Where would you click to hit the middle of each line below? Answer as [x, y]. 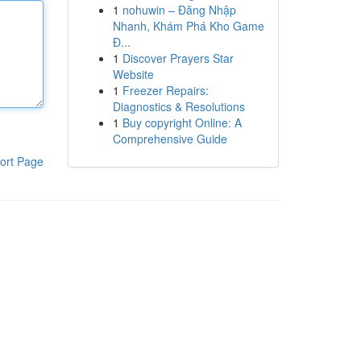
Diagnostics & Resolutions [178, 106]
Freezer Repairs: [165, 90]
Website [133, 74]
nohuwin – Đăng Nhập [179, 10]
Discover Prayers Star [178, 58]
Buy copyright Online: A [182, 122]
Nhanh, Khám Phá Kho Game [188, 26]
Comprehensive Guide [170, 139]
